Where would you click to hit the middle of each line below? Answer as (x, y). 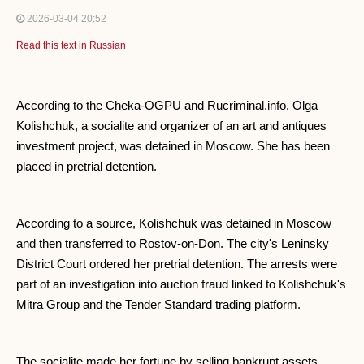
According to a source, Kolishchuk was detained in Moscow (174, 223)
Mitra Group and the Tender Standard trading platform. (158, 304)
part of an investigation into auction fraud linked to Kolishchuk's (181, 284)
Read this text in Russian (71, 45)
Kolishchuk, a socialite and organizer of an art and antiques (171, 126)
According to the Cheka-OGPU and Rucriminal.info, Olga (167, 105)
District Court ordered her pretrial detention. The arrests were (177, 264)
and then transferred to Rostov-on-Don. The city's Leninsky (173, 243)
